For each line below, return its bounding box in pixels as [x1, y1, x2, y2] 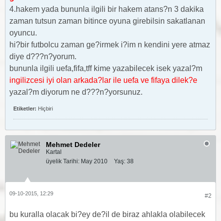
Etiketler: [13, 106, 37, 111]
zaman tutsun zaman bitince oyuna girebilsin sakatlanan [9, 17, 205, 25]
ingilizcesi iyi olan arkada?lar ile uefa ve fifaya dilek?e [9, 76, 197, 84]
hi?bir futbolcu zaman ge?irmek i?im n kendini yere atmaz [9, 40, 210, 49]
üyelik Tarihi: [46, 158, 79, 165]
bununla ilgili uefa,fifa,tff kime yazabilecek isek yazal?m [9, 64, 202, 73]
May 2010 [81, 158, 108, 165]
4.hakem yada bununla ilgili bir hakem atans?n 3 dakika [9, 5, 204, 13]
